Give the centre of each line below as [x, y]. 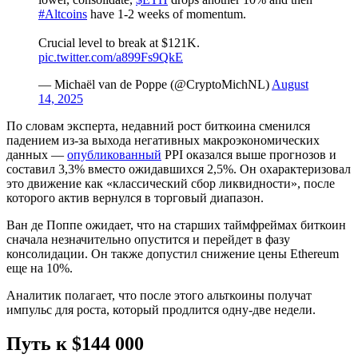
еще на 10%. [40, 268]
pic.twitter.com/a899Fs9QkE [111, 57]
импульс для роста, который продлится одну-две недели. [161, 309]
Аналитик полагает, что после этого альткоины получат [159, 295]
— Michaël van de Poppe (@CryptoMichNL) [155, 84]
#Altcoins [63, 14]
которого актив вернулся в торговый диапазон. [135, 197]
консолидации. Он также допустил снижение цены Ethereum [173, 253]
